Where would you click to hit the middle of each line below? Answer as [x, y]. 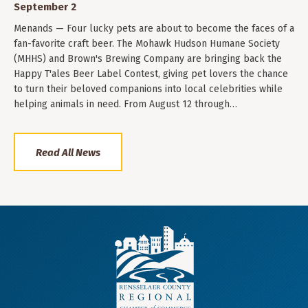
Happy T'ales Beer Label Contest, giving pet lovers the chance [151, 74]
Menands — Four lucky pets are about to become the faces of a [154, 28]
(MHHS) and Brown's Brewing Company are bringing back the [148, 58]
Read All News [68, 153]
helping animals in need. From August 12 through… [125, 104]
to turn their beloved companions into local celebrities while [148, 89]
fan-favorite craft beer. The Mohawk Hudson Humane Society [147, 43]
